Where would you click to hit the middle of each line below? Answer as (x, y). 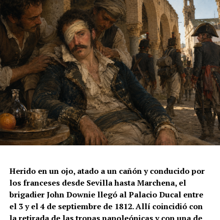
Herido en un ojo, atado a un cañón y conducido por (107, 171)
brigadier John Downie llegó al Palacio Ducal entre (106, 194)
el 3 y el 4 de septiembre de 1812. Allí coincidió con (106, 206)
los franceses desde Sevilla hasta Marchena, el (97, 182)
